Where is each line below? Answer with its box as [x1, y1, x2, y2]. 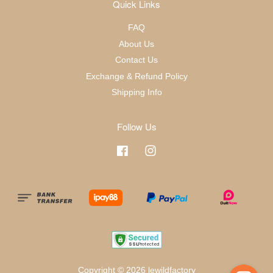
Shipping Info [111, 87, 162, 97]
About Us [119, 39, 154, 49]
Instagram [157, 146, 196, 155]
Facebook [129, 146, 168, 155]
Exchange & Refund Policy [85, 71, 188, 81]
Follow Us [116, 120, 157, 133]
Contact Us [115, 55, 158, 65]
